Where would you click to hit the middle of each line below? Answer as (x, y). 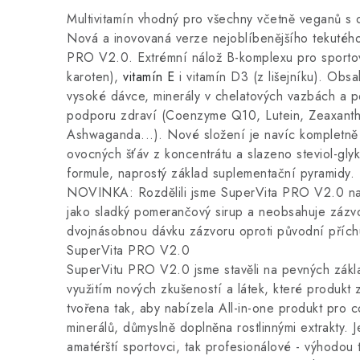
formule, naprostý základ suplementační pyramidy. (211, 173)
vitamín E (149, 77)
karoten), (95, 77)
